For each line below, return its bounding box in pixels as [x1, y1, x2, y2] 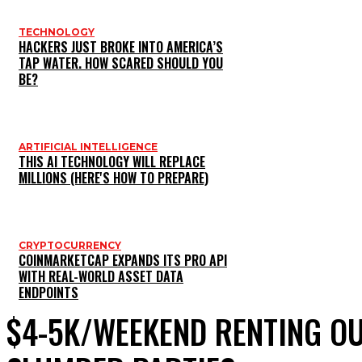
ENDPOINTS [19, 283, 78, 303]
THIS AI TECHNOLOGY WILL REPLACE [19, 152, 205, 172]
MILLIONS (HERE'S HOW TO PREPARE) [19, 168, 208, 188]
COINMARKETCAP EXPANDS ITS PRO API [19, 250, 227, 271]
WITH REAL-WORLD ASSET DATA [19, 267, 183, 287]
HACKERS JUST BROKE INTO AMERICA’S [19, 37, 223, 57]
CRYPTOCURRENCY [19, 239, 121, 252]
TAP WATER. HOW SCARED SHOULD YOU [19, 53, 223, 74]
